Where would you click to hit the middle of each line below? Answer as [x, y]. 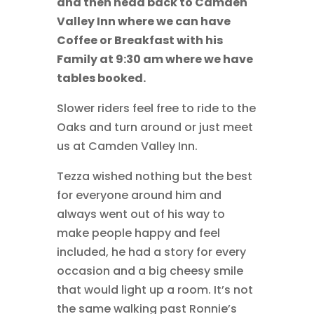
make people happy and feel [138, 233]
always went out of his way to [141, 214]
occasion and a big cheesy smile [150, 271]
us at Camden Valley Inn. [127, 146]
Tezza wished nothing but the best [154, 176]
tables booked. [101, 78]
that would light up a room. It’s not [155, 289]
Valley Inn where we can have [143, 21]
